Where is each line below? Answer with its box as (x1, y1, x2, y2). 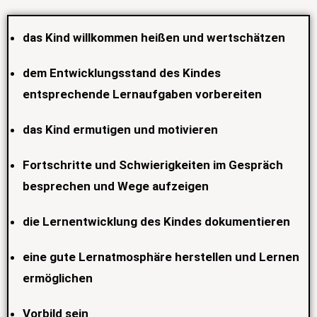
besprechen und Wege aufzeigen (23, 179, 209, 194)
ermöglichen (23, 271, 93, 286)
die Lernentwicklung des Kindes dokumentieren (23, 214, 290, 229)
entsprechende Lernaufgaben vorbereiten (23, 87, 262, 102)
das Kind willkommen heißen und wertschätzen (23, 30, 285, 45)
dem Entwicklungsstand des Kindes (23, 66, 221, 81)
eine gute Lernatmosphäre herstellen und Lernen (23, 250, 299, 265)
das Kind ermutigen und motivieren (23, 122, 218, 137)
